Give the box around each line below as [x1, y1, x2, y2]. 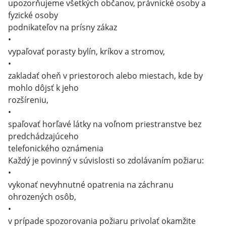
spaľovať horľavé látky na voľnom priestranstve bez [8, 119, 201, 130]
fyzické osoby [8, 10, 58, 21]
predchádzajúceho [8, 131, 79, 142]
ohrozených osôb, [8, 191, 76, 202]
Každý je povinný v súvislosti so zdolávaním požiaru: [8, 155, 204, 166]
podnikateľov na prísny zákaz [8, 22, 117, 33]
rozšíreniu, [8, 94, 48, 105]
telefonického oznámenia [8, 143, 103, 154]
